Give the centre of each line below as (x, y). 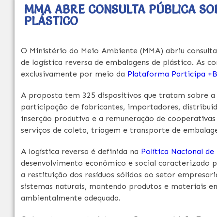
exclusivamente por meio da (74, 74)
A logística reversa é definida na (81, 151)
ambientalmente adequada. (71, 198)
